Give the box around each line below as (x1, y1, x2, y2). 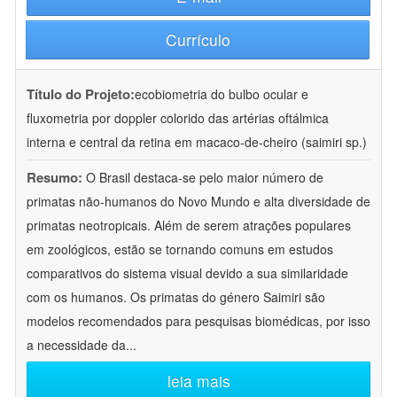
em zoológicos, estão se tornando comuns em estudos (27, 240, 333, 259)
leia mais (167, 370, 230, 393)
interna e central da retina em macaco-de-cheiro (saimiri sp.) (27, 133, 367, 152)
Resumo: (27, 167, 82, 188)
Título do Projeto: (27, 84, 135, 105)
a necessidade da (27, 336, 126, 354)
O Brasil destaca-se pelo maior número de (86, 168, 323, 187)
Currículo (165, 28, 230, 51)
